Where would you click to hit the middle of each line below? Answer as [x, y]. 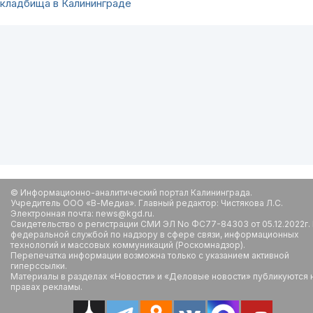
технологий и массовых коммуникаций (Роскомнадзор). [128, 245]
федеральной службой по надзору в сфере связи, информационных [155, 234]
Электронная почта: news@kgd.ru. [82, 213]
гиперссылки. [39, 265]
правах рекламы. [46, 286]
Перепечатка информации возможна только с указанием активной [150, 255]
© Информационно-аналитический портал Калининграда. [131, 192]
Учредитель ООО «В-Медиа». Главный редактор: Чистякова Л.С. [147, 203]
